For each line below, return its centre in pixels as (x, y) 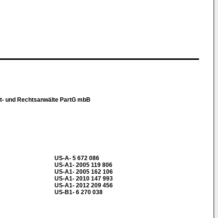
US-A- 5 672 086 (77, 158)
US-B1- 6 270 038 (79, 192)
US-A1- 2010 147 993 (84, 179)
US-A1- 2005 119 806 (83, 165)
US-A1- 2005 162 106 (84, 172)
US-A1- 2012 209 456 (84, 185)
